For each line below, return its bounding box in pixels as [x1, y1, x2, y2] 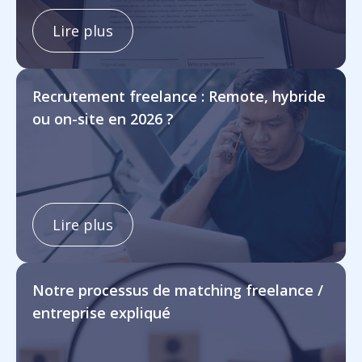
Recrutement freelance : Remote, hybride [32, 86, 326, 106]
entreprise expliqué [32, 302, 170, 322]
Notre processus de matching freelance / [32, 280, 323, 300]
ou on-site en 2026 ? [32, 108, 174, 128]
